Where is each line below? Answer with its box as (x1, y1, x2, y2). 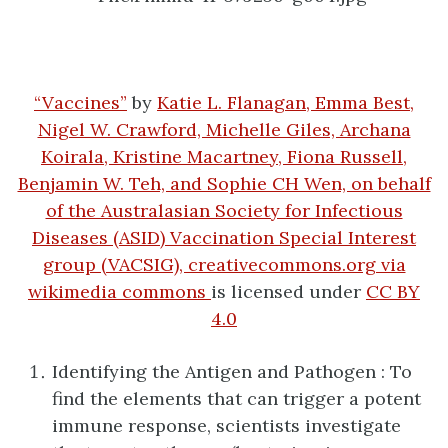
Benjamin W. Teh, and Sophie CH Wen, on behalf (17, 172, 431, 196)
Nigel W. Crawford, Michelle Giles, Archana (37, 118, 411, 142)
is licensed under (211, 280, 366, 304)
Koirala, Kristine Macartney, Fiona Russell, (41, 145, 407, 169)
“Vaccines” (34, 91, 127, 115)
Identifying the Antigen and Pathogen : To (52, 359, 412, 383)
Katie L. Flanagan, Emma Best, (157, 91, 414, 115)
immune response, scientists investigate (52, 413, 401, 437)
